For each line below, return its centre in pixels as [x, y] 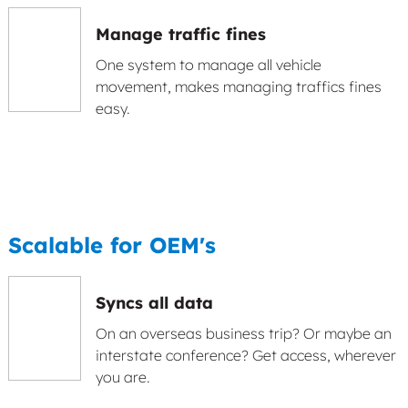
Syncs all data [154, 303]
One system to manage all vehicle [209, 65]
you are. [123, 377]
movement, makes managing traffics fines [239, 87]
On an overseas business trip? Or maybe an [244, 333]
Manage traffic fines [181, 34]
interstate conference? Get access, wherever [246, 355]
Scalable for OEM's [112, 245]
